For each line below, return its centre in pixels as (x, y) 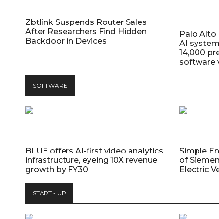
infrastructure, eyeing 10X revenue (91, 160)
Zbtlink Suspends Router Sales (86, 22)
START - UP (49, 193)
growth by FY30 (57, 170)
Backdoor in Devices (66, 41)
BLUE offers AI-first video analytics (94, 151)
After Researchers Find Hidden (86, 32)
